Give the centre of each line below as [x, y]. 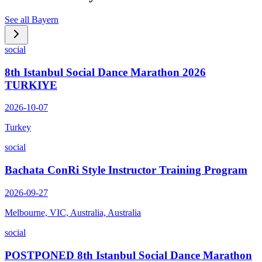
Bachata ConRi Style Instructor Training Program [126, 170]
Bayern [45, 19]
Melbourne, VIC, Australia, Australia [73, 212]
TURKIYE [31, 85]
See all [18, 19]
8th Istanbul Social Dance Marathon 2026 [105, 72]
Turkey [18, 127]
